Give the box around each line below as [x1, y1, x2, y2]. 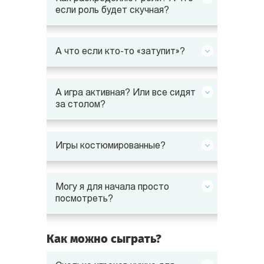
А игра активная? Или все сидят [55, 88, 196, 98]
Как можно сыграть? [47, 232, 161, 246]
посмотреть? [55, 194, 113, 204]
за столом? [55, 100, 105, 110]
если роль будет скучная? [55, 6, 169, 15]
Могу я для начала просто [55, 183, 169, 192]
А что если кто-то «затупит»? [55, 47, 185, 57]
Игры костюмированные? [55, 141, 166, 151]
